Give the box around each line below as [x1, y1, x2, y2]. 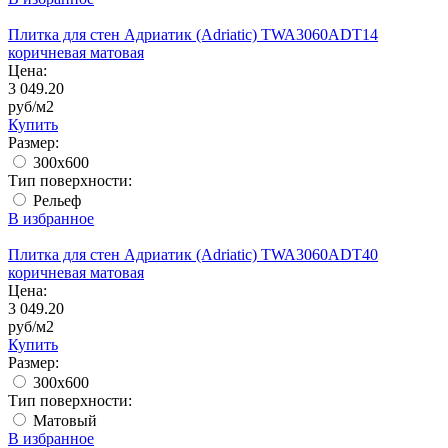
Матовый [29, 412, 97, 429]
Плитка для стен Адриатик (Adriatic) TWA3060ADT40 [8, 246, 378, 263]
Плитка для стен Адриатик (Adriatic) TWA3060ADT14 [8, 26, 378, 43]
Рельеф [29, 192, 81, 209]
